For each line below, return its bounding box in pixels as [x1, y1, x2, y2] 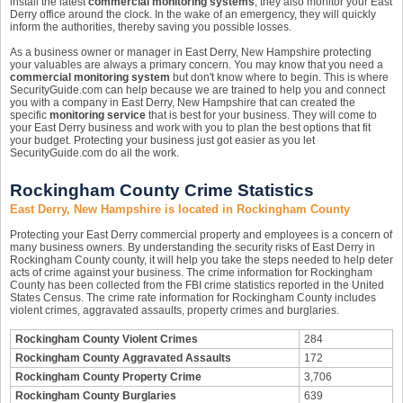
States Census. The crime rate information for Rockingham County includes [10, 291, 376, 304]
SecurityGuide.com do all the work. [10, 147, 179, 159]
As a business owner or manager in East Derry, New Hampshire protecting [10, 46, 372, 58]
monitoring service [49, 109, 146, 121]
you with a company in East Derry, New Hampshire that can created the [10, 96, 355, 109]
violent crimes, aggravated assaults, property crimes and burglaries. [10, 304, 339, 317]
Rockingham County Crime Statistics [10, 181, 314, 200]
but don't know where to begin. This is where [170, 71, 389, 84]
